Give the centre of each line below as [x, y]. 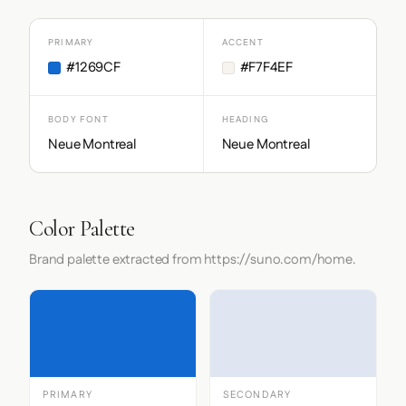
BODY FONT [78, 120]
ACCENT [242, 43]
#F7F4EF [266, 68]
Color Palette [82, 229]
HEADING [245, 120]
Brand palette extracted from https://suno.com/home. [193, 260]
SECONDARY [257, 395]
